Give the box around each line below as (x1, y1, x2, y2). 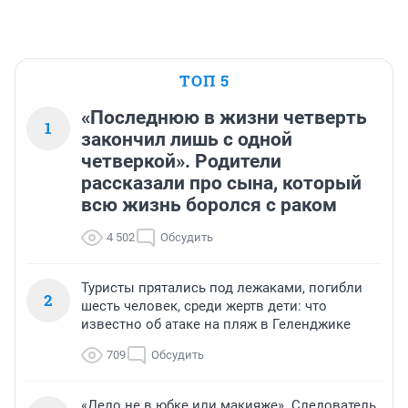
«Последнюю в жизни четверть (81, 107, 367, 128)
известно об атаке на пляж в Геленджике (81, 316, 351, 332)
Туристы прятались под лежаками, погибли (81, 280, 362, 296)
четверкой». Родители (81, 150, 281, 172)
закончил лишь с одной (81, 128, 292, 150)
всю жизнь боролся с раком (81, 194, 337, 216)
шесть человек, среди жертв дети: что (81, 298, 327, 314)
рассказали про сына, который (81, 172, 362, 194)
